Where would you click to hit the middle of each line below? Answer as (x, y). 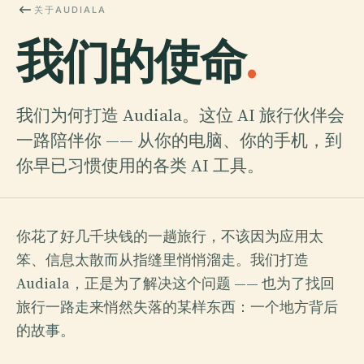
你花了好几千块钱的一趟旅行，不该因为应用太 (170, 236)
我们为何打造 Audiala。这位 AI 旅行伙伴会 (180, 115)
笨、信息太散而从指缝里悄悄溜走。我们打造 (162, 260)
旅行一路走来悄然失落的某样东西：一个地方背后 (177, 307)
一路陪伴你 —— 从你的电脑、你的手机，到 (179, 140)
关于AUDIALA (70, 9)
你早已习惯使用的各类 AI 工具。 (140, 165)
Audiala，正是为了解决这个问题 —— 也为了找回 (175, 283)
